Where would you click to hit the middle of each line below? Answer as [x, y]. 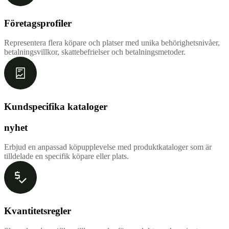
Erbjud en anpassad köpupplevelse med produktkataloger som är [108, 147]
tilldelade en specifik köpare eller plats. [66, 156]
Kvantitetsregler [38, 211]
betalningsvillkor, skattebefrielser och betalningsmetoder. [95, 52]
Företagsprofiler [38, 23]
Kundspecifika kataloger [56, 107]
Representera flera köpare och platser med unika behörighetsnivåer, [112, 43]
